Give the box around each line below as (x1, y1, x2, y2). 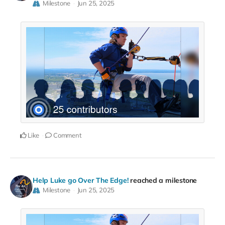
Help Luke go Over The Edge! (33, 176, 129, 185)
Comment (52, 131, 82, 140)
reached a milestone (130, 176, 197, 185)
